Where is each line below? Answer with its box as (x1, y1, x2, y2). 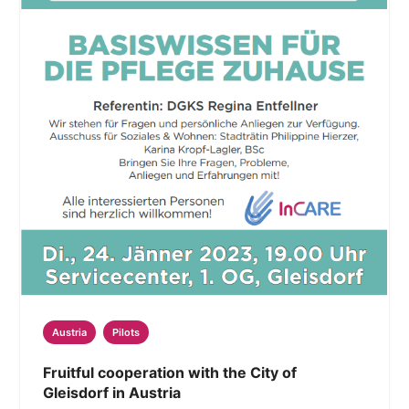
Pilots (112, 326, 141, 340)
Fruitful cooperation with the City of (43, 363, 298, 383)
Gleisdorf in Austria (43, 383, 182, 403)
